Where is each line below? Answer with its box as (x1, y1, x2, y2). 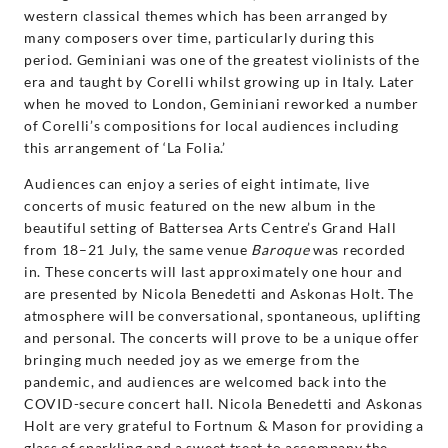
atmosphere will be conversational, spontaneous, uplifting (24, 306, 421, 324)
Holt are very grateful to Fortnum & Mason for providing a (24, 416, 424, 434)
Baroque (251, 240, 310, 258)
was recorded (309, 240, 406, 258)
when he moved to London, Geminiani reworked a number (24, 94, 419, 112)
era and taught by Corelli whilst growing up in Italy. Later (24, 72, 415, 90)
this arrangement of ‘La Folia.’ (24, 138, 226, 156)
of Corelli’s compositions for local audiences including (24, 116, 399, 134)
